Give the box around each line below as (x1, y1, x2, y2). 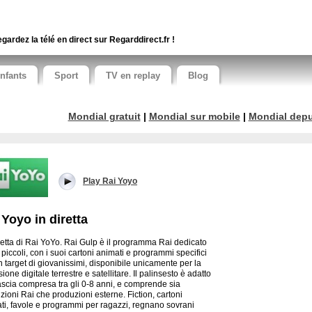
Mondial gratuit (68, 111, 141, 123)
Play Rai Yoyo (83, 176, 137, 187)
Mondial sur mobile (148, 111, 240, 123)
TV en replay (106, 70, 160, 81)
